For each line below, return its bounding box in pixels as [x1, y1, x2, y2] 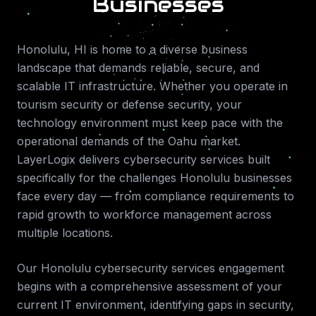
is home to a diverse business [87, 42, 248, 56]
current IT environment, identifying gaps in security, [17, 298, 294, 312]
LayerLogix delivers [17, 152, 123, 166]
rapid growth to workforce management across [17, 207, 272, 221]
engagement [215, 261, 284, 275]
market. [197, 134, 241, 148]
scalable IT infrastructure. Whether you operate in [17, 79, 288, 93]
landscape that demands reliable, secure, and [17, 61, 260, 75]
